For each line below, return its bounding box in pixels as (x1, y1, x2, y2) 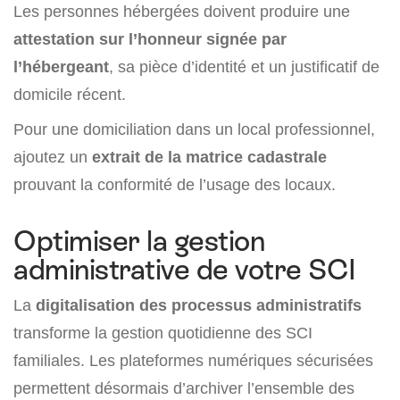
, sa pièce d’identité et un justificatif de (109, 57, 379, 76)
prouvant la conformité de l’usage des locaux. (13, 175, 336, 194)
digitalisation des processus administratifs (36, 296, 362, 314)
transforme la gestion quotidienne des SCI (13, 323, 312, 342)
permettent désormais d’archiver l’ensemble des (13, 379, 354, 397)
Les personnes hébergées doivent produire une (13, 2, 350, 21)
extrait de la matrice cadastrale (92, 147, 327, 166)
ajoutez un (13, 147, 92, 166)
